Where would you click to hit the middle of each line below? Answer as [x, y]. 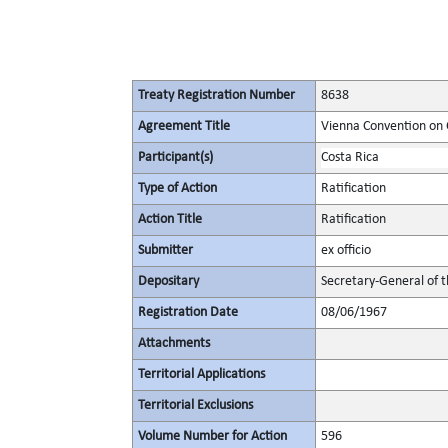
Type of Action [177, 188]
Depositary [168, 281]
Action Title [170, 219]
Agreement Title [184, 126]
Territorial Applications [201, 374]
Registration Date [188, 312]
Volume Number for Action [212, 436]
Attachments [174, 343]
